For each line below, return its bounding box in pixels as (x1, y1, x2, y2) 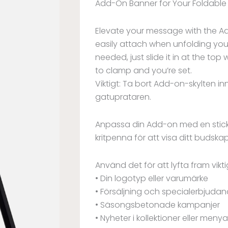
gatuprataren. (95, 91, 151, 103)
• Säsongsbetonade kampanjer (95, 199, 220, 211)
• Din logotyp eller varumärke (95, 173, 208, 185)
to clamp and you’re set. (95, 65, 192, 77)
